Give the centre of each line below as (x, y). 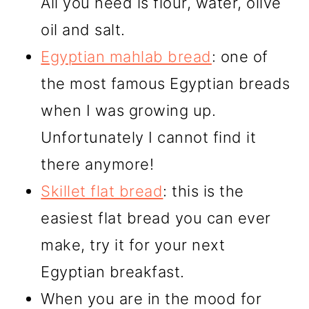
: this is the (203, 191)
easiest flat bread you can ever (156, 218)
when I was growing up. (129, 111)
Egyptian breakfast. (113, 272)
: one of (240, 57)
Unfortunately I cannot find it (149, 138)
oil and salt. (83, 30)
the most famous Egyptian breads (166, 84)
